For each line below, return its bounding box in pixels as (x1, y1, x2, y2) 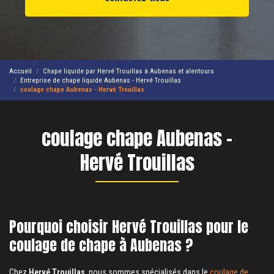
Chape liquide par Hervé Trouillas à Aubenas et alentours (43, 66, 214, 75)
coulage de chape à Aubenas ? (9, 234, 193, 256)
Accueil (9, 66, 32, 75)
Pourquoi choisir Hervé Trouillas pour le (9, 216, 248, 238)
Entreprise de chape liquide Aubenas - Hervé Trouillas (20, 75, 181, 84)
